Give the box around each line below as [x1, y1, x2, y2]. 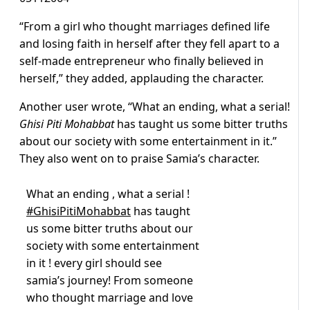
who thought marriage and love [26, 290, 193, 306]
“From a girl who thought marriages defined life [19, 19, 270, 35]
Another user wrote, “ [19, 99, 132, 115]
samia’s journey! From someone [26, 273, 193, 289]
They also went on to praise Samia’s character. [19, 151, 262, 167]
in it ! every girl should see [26, 255, 162, 271]
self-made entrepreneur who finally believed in [19, 53, 264, 69]
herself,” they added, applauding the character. [19, 71, 266, 86]
